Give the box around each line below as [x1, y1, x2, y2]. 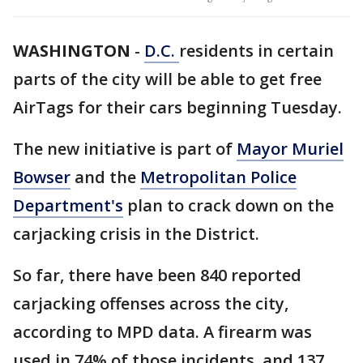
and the [70, 166, 140, 188]
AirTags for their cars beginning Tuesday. [13, 96, 346, 118]
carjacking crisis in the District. [13, 223, 263, 245]
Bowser [13, 166, 70, 188]
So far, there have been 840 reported [13, 264, 301, 286]
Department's [13, 194, 123, 216]
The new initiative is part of [13, 138, 237, 160]
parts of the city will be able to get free [13, 68, 322, 90]
